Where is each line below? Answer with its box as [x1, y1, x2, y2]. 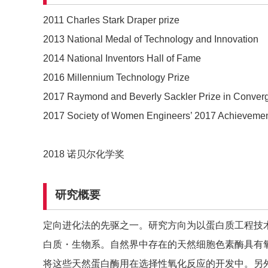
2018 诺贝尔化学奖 [43, 149, 124, 160]
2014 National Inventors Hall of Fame [43, 53, 201, 64]
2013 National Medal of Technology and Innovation [43, 34, 258, 45]
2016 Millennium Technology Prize [43, 72, 190, 83]
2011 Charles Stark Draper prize [43, 15, 179, 26]
